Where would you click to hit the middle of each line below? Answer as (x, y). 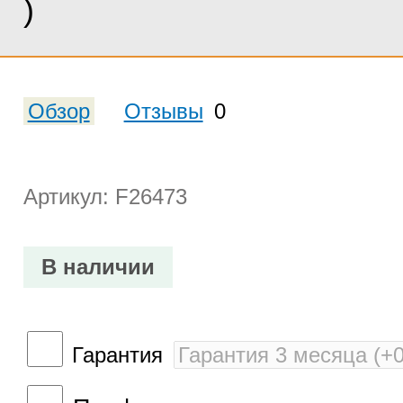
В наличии (98, 267)
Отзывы (163, 111)
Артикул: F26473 (105, 197)
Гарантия (117, 355)
